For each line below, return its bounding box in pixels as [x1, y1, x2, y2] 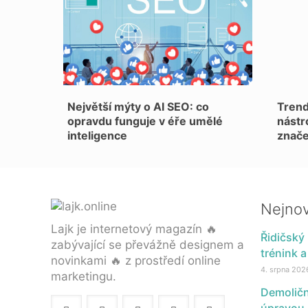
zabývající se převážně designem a [51, 238, 244, 252]
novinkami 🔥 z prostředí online [51, 254, 221, 267]
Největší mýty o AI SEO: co [67, 100, 209, 113]
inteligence [67, 129, 127, 142]
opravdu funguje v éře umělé [67, 114, 223, 128]
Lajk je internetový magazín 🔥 [51, 222, 217, 236]
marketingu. [51, 269, 116, 283]
